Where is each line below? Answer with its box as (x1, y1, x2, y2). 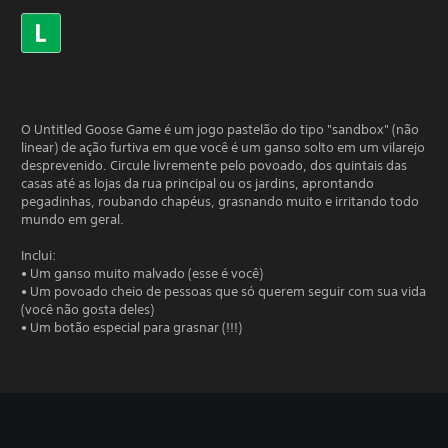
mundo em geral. (21, 211, 124, 228)
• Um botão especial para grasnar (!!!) (21, 319, 242, 336)
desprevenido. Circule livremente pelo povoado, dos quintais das (21, 157, 407, 174)
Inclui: (21, 247, 56, 264)
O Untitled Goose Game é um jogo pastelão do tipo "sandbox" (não (21, 121, 419, 138)
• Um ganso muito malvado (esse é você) (21, 265, 263, 282)
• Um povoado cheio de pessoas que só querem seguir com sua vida (21, 283, 426, 300)
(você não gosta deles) (21, 301, 154, 318)
